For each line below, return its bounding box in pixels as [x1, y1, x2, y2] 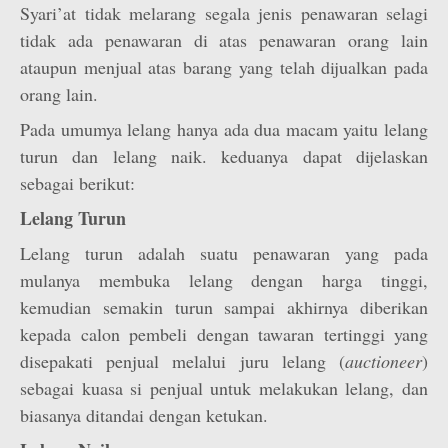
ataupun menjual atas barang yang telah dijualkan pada [20, 55, 428, 79]
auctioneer [345, 349, 422, 373]
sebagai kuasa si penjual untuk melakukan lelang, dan [20, 376, 428, 400]
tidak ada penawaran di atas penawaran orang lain [20, 28, 428, 52]
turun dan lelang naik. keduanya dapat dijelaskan [20, 144, 428, 168]
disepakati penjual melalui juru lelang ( [20, 349, 345, 373]
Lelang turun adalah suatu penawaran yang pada [20, 241, 428, 265]
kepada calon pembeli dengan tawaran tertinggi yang [20, 322, 428, 346]
